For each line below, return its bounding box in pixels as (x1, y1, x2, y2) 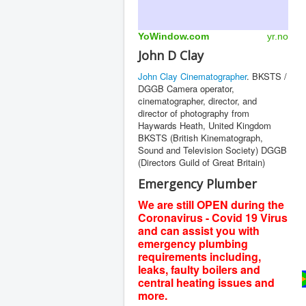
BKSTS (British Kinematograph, (138, 131, 263, 144)
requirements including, (138, 249, 261, 264)
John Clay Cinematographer (138, 70, 247, 83)
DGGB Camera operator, (138, 82, 234, 95)
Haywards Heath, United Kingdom (138, 119, 271, 132)
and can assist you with (138, 223, 260, 238)
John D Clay (138, 47, 204, 64)
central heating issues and (138, 275, 275, 290)
